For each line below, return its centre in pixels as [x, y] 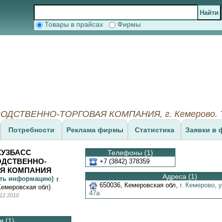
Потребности [31, 130]
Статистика [154, 130]
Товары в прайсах [76, 24]
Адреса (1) [180, 176]
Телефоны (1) [130, 153]
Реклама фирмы [95, 130]
